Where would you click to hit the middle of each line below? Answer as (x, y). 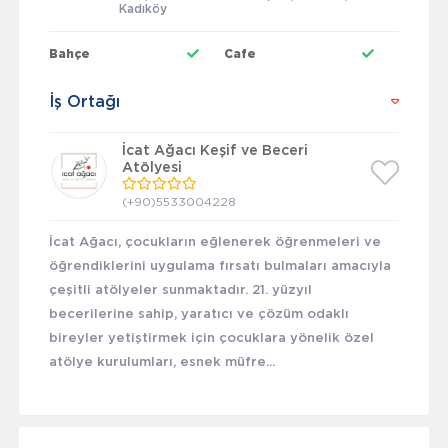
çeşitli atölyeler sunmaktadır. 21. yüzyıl (180, 291)
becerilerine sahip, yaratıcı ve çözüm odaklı (198, 315)
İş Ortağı (84, 102)
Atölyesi (151, 168)
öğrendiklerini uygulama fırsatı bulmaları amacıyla (219, 267)
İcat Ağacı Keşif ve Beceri (214, 151)
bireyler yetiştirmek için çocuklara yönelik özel (211, 339)
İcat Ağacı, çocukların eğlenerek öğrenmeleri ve (214, 243)
